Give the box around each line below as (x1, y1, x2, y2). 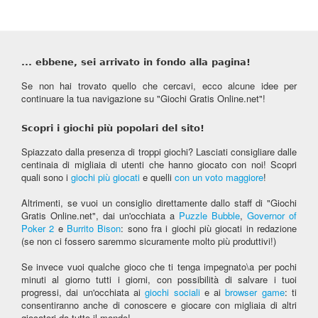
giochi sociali (145, 285, 200, 299)
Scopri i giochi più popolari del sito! (21, 123, 204, 133)
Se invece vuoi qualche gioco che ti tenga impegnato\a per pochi (21, 260, 297, 273)
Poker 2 (21, 221, 55, 235)
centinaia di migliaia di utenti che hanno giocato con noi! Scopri (21, 158, 297, 171)
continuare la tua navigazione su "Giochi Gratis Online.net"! (21, 92, 265, 105)
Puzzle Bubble (179, 209, 240, 222)
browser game (225, 285, 285, 299)
